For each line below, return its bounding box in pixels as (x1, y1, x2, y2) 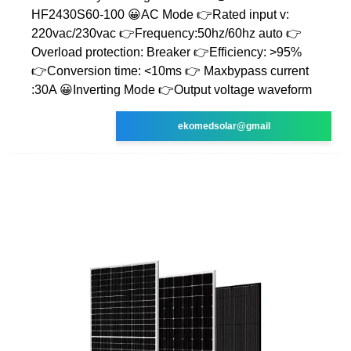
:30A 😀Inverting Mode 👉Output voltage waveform (31, 82, 312, 96)
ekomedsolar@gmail (177, 120, 270, 132)
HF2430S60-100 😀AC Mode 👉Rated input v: (31, 7, 289, 21)
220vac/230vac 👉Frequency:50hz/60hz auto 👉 (31, 26, 302, 40)
